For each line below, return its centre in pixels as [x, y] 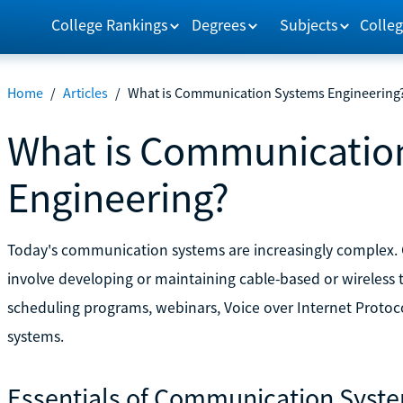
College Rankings [109, 24]
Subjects [309, 24]
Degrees [219, 24]
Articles [85, 93]
